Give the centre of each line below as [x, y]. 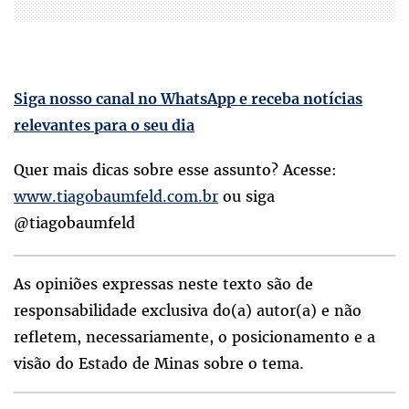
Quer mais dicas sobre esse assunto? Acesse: [175, 169]
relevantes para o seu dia [104, 125]
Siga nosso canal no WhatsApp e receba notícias [188, 98]
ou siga [246, 196]
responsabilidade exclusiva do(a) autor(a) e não [188, 310]
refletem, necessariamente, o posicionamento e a [194, 336]
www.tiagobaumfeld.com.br [116, 196]
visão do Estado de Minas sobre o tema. [159, 363]
